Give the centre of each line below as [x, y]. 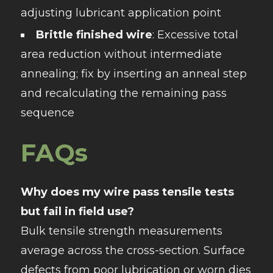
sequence [47, 113]
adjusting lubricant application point [121, 13]
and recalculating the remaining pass [123, 94]
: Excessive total [195, 35]
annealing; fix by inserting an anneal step [133, 74]
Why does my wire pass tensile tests [127, 192]
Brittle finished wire [94, 35]
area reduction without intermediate [121, 55]
